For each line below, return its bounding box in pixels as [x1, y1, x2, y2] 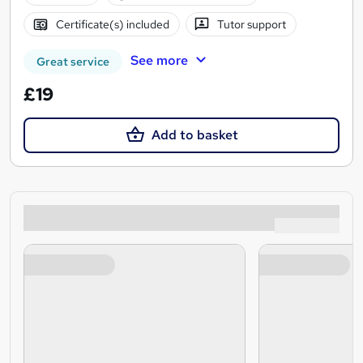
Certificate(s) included [55, 16, 169, 32]
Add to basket [151, 126, 238, 144]
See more [130, 52, 188, 70]
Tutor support [217, 16, 287, 32]
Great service [36, 54, 109, 70]
